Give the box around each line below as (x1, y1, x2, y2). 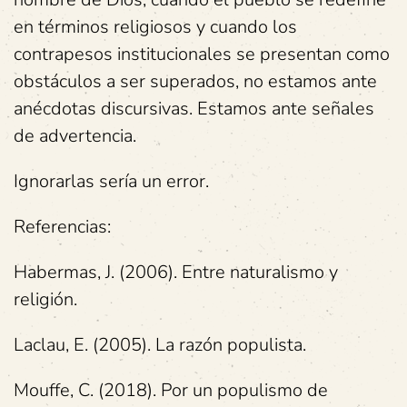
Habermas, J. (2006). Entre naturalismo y (14, 260, 338, 284)
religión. (14, 287, 77, 312)
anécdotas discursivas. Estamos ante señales (14, 96, 374, 121)
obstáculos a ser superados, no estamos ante (14, 69, 377, 94)
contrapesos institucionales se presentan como (14, 42, 390, 66)
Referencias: (14, 214, 111, 239)
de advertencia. (14, 124, 136, 148)
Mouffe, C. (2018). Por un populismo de (14, 378, 328, 402)
